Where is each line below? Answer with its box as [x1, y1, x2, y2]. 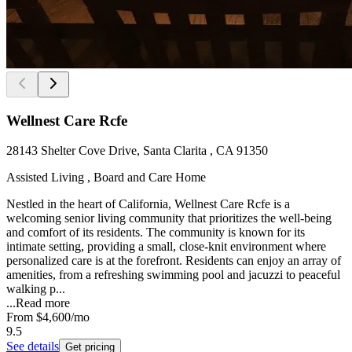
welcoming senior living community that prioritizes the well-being [6, 211, 332, 225]
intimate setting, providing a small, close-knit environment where [6, 240, 326, 254]
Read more [16, 296, 70, 310]
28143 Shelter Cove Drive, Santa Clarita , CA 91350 [6, 144, 268, 158]
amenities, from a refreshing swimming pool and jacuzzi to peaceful [6, 268, 340, 282]
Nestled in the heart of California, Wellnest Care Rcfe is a [6, 197, 290, 211]
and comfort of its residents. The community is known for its [6, 225, 305, 240]
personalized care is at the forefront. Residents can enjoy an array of [6, 254, 341, 268]
